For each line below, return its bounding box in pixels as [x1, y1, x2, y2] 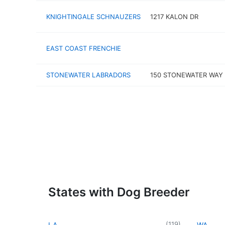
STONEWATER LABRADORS [46, 71, 131, 79]
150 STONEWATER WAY [150, 71, 223, 79]
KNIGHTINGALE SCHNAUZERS [46, 12, 141, 21]
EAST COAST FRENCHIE [46, 44, 121, 52]
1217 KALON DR [150, 12, 198, 21]
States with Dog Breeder [48, 184, 190, 199]
